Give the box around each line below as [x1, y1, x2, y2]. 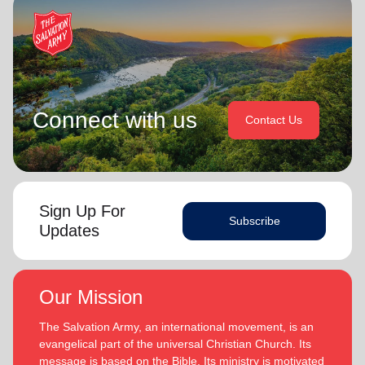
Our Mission [39, 286, 143, 309]
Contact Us [245, 113, 302, 127]
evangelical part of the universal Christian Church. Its [39, 337, 311, 351]
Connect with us [33, 107, 197, 133]
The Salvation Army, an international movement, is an [39, 320, 314, 334]
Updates [39, 222, 99, 240]
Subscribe [228, 213, 280, 227]
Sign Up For [39, 202, 125, 221]
